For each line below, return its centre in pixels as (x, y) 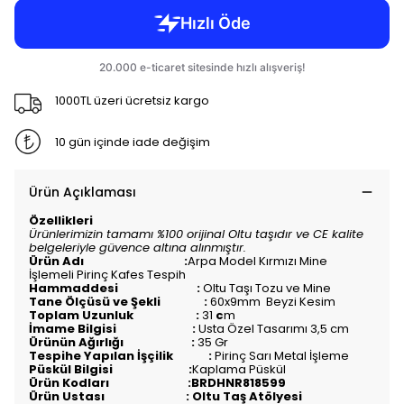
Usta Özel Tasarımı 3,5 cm (275, 329)
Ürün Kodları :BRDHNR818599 (157, 383)
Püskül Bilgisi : (110, 369)
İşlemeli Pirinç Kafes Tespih (107, 275)
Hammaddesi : (116, 288)
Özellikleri (61, 220)
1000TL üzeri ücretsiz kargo (132, 100)
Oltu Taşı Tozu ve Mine (267, 288)
